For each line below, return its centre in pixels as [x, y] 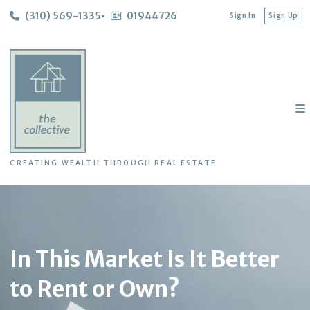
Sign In [243, 16]
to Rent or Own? [95, 290]
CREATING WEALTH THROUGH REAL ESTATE [113, 163]
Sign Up [284, 16]
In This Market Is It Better [145, 260]
